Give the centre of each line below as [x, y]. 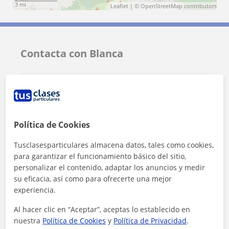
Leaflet [119, 6]
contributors [200, 6]
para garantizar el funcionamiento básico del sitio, [100, 156]
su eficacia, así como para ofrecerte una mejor [93, 179]
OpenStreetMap [162, 6]
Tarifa [42, 83]
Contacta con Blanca [72, 54]
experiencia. [35, 190]
